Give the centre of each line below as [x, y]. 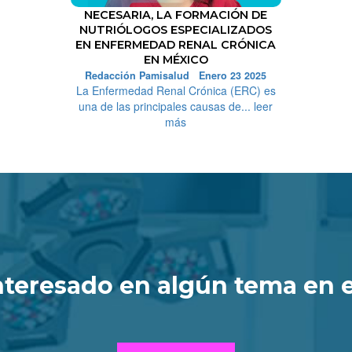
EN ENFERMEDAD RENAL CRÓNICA [176, 44]
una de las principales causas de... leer [176, 106]
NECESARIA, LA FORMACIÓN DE [176, 15]
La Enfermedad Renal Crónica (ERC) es [176, 90]
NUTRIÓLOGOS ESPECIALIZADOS [176, 29]
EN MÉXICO [176, 59]
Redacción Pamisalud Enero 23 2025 [176, 75]
